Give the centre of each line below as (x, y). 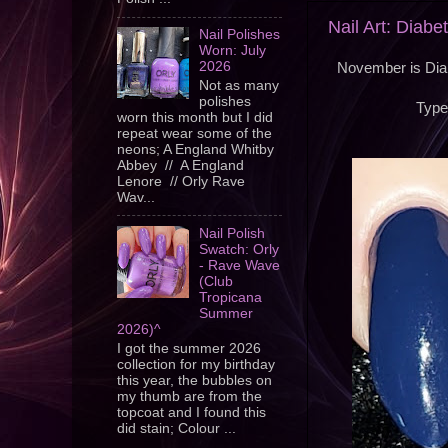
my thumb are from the (189, 396)
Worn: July (233, 51)
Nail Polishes (240, 35)
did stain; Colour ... (176, 428)
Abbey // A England (180, 165)
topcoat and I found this (191, 412)
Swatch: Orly (239, 249)
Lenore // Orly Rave (181, 181)
